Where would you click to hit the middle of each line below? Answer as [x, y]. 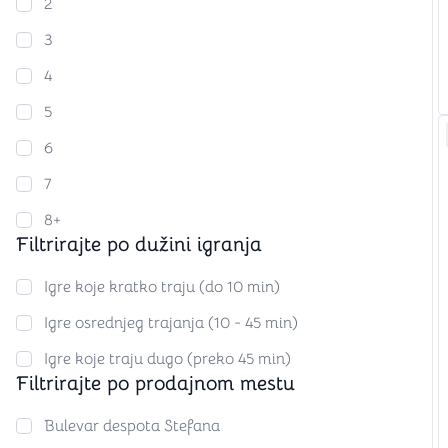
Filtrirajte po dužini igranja [139, 244]
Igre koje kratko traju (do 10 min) [162, 287]
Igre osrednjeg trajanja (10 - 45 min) [171, 323]
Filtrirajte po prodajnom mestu [155, 383]
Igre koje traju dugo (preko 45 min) [167, 359]
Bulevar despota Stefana [132, 426]
